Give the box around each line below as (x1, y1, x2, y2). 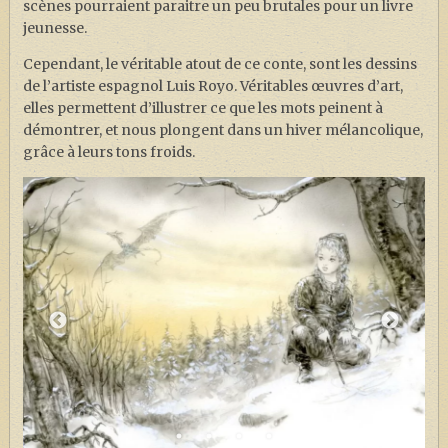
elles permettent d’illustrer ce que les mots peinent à (22, 99, 383, 118)
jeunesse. (22, 19, 87, 38)
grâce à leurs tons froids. (22, 143, 195, 162)
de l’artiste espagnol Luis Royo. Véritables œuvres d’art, (22, 77, 403, 96)
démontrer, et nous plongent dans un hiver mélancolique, (22, 121, 423, 140)
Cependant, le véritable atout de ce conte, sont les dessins (22, 55, 417, 74)
